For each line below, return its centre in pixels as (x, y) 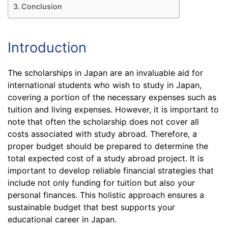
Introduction (47, 47)
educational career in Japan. (62, 219)
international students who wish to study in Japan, (105, 85)
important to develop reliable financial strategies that (111, 170)
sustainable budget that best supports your (91, 207)
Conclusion (41, 6)
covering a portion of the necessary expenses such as (112, 97)
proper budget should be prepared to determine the (108, 146)
